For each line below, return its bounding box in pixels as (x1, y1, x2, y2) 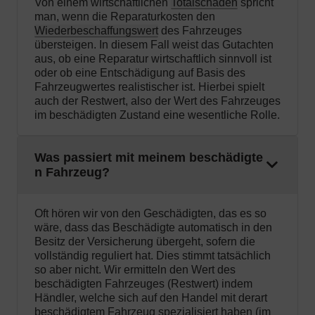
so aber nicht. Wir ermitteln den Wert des (34, 264, 236, 276)
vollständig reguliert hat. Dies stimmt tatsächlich (34, 250, 271, 262)
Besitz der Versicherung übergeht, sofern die (34, 236, 255, 248)
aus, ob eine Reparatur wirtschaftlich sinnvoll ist (34, 53, 271, 65)
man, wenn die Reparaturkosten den (34, 11, 215, 23)
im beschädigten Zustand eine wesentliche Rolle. (34, 109, 280, 122)
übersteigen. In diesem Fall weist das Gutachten (34, 39, 274, 51)
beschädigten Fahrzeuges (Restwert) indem (34, 278, 252, 290)
